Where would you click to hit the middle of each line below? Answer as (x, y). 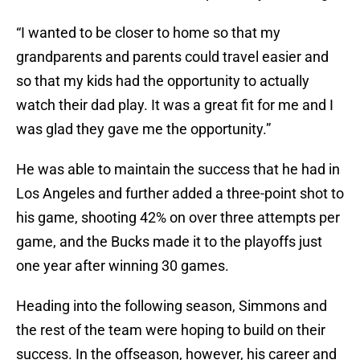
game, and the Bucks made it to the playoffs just (169, 242)
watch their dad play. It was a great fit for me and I (175, 105)
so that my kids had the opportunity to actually (163, 81)
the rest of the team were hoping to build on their (171, 330)
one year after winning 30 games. (123, 266)
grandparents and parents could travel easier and (172, 57)
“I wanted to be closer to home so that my (148, 33)
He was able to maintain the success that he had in (178, 170)
